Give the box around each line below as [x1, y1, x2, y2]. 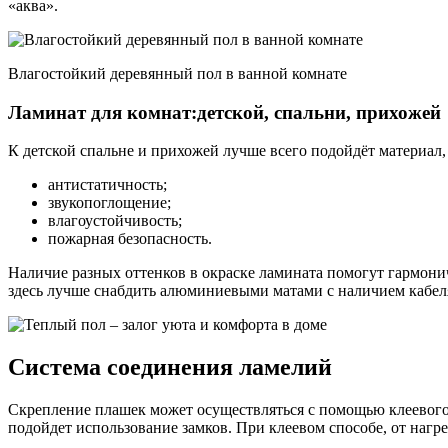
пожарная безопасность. [48, 230, 212, 248]
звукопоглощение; [48, 194, 171, 212]
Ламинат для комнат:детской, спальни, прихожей [8, 101, 441, 123]
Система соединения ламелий [8, 354, 332, 381]
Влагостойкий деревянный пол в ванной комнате [8, 64, 347, 82]
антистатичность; [48, 176, 167, 194]
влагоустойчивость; [48, 212, 182, 230]
